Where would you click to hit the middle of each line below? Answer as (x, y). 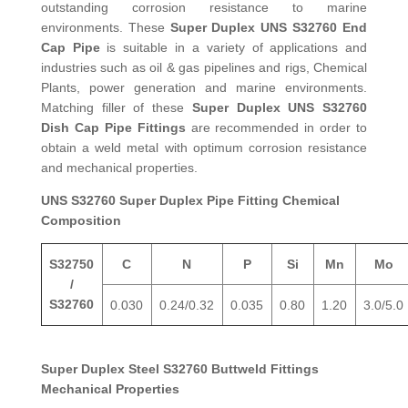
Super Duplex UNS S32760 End (269, 27)
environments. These (105, 27)
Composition (81, 220)
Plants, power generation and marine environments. (204, 87)
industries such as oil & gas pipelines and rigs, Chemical (204, 67)
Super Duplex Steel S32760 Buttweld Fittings (179, 368)
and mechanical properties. (119, 167)
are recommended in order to (276, 127)
